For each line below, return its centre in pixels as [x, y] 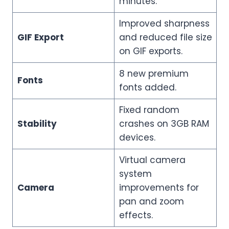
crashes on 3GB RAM [164, 124]
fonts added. [147, 88]
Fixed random [149, 110]
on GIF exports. [151, 51]
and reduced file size [165, 38]
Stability [37, 124]
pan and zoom [151, 202]
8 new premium [154, 74]
